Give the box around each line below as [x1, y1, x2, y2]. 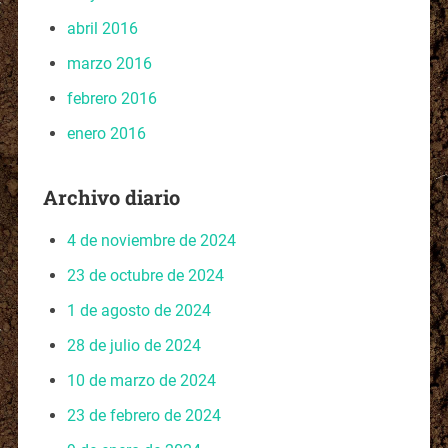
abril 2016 [66, 18, 138, 38]
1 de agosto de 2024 [66, 300, 211, 320]
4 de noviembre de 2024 [66, 230, 236, 250]
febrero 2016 [66, 88, 157, 108]
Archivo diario [42, 183, 180, 210]
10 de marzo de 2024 [66, 370, 216, 390]
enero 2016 [66, 123, 146, 143]
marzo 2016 [66, 53, 152, 73]
